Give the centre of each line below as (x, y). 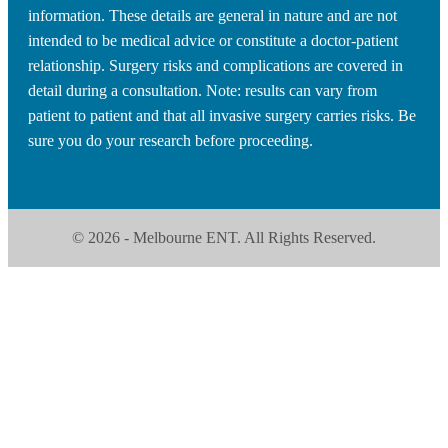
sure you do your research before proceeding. (170, 140)
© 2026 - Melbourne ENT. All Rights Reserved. (224, 237)
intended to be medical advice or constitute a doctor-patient (213, 40)
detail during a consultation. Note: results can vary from (202, 90)
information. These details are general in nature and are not (212, 15)
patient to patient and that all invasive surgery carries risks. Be (222, 115)
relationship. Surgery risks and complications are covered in (215, 65)
